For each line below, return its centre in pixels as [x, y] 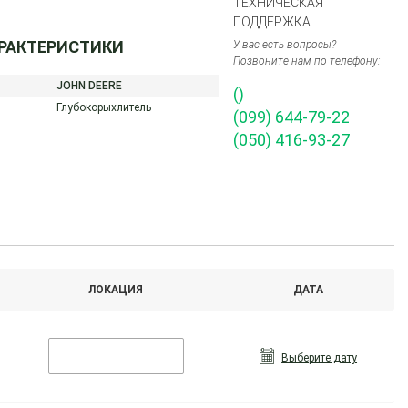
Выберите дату [320, 358]
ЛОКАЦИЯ [116, 290]
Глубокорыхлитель [104, 107]
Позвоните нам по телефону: [307, 61]
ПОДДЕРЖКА [272, 22]
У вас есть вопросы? [285, 45]
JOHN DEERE [90, 86]
